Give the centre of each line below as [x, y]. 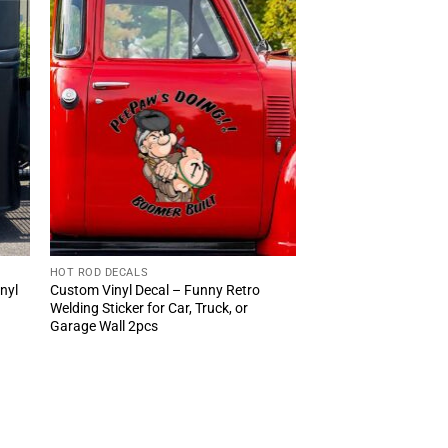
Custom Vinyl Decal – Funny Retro [154, 290]
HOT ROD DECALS [99, 272]
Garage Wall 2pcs [103, 326]
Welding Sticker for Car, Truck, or [148, 308]
